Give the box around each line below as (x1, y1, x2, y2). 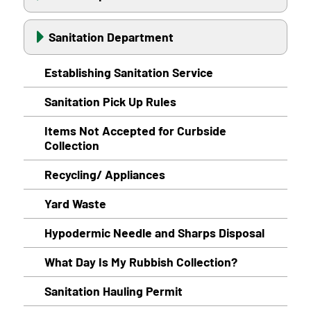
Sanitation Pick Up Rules (44, 93, 176, 109)
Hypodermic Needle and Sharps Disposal (44, 224, 264, 240)
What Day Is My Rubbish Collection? (44, 253, 237, 269)
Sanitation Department (48, 28, 174, 44)
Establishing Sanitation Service (44, 64, 213, 80)
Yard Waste (44, 195, 106, 211)
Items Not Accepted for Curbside (44, 122, 226, 138)
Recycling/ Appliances (44, 166, 165, 182)
